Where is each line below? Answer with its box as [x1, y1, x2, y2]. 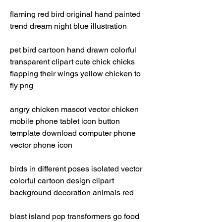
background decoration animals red [10, 188, 136, 197]
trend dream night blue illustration [10, 21, 127, 31]
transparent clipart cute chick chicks [10, 57, 135, 66]
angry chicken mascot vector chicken [10, 105, 139, 114]
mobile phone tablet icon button [10, 116, 120, 126]
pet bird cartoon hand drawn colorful [10, 45, 136, 55]
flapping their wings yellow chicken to [10, 69, 141, 78]
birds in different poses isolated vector [10, 164, 142, 173]
